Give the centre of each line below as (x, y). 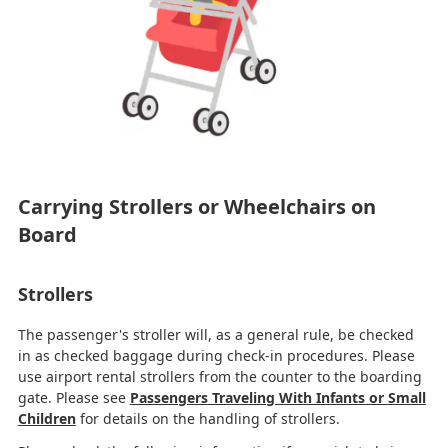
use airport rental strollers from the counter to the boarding (219, 376)
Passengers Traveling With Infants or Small (277, 397)
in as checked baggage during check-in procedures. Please (216, 355)
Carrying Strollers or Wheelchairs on (196, 206)
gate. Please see (73, 397)
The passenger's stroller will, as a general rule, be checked (215, 334)
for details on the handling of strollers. (207, 418)
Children (46, 418)
